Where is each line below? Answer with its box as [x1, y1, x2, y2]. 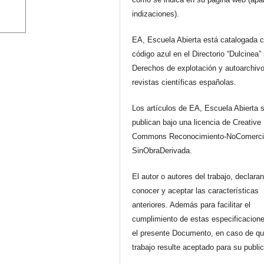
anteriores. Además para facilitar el [132, 200, 251, 209]
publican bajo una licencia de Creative [132, 117, 262, 127]
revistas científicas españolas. [132, 77, 237, 87]
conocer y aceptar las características [132, 186, 259, 195]
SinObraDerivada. [132, 146, 193, 155]
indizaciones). [132, 9, 180, 18]
